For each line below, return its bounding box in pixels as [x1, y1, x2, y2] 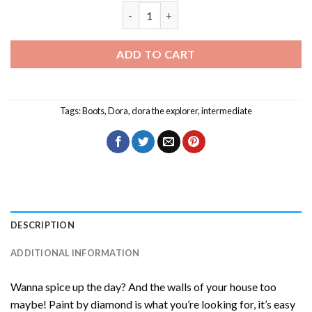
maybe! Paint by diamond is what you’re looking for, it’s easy [10, 297, 295, 311]
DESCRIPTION [10, 219, 75, 231]
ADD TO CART [116, 47, 196, 61]
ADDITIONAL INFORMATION [10, 247, 140, 258]
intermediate [201, 104, 252, 116]
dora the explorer [132, 104, 198, 116]
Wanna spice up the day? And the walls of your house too [10, 279, 276, 293]
